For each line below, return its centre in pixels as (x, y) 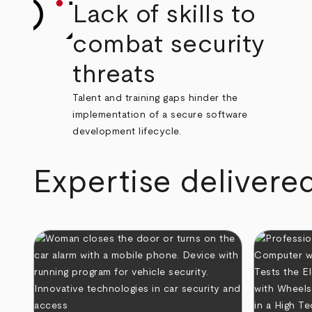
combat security (169, 44)
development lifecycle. (127, 131)
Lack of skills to (164, 14)
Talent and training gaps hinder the (155, 98)
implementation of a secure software (160, 115)
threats (114, 74)
